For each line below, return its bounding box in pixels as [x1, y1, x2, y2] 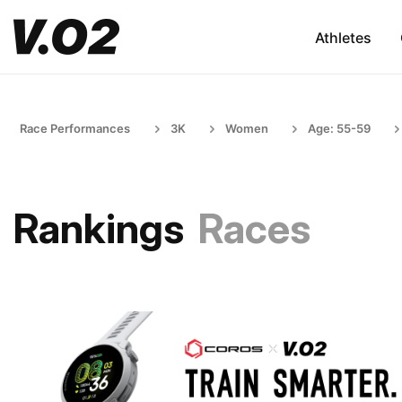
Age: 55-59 [308, 121, 371, 135]
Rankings [13, 204, 184, 253]
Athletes [314, 28, 371, 47]
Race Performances [20, 121, 130, 135]
